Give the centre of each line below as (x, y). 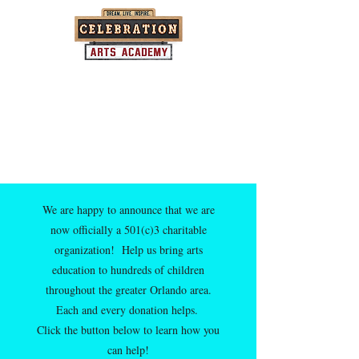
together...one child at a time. (128, 101)
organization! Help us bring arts (128, 250)
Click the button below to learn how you (128, 330)
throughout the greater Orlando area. (128, 290)
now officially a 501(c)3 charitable (128, 230)
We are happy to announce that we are (128, 210)
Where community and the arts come (128, 83)
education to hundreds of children (128, 270)
